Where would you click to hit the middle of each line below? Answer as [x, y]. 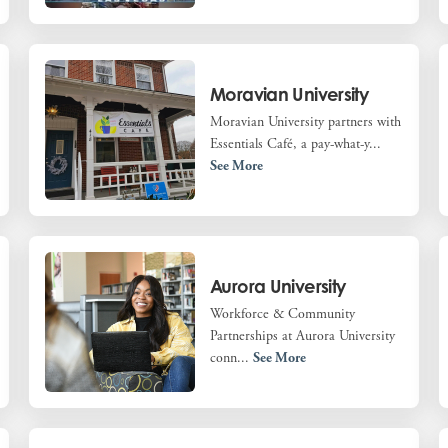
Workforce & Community [283, 313]
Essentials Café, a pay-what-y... [296, 143]
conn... [232, 357]
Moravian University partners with [306, 121]
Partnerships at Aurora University [303, 335]
